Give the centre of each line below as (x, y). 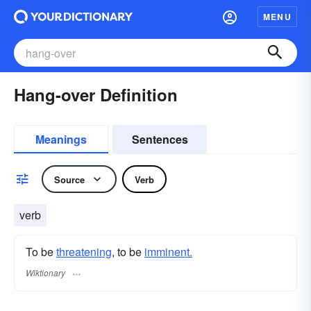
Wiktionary (45, 273)
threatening (84, 252)
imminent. (168, 252)
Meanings (61, 139)
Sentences (160, 139)
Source (69, 179)
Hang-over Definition (96, 94)
